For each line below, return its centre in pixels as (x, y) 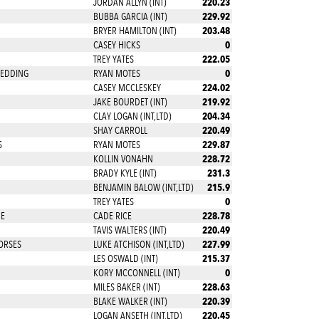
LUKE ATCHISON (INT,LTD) (138, 244)
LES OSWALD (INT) (125, 258)
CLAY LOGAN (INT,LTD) (132, 116)
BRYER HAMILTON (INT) (135, 31)
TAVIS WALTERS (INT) (130, 230)
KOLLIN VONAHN (123, 159)
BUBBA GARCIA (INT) (130, 16)
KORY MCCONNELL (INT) (136, 273)
